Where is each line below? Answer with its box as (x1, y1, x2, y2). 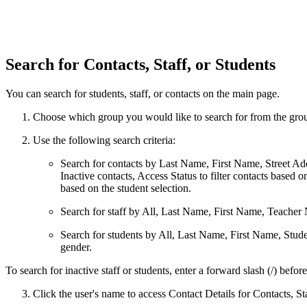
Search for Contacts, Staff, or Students (5, 56, 280, 74)
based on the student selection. (60, 182, 191, 195)
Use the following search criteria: (33, 134, 175, 147)
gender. (60, 241, 92, 254)
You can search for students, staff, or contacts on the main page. (5, 88, 280, 100)
